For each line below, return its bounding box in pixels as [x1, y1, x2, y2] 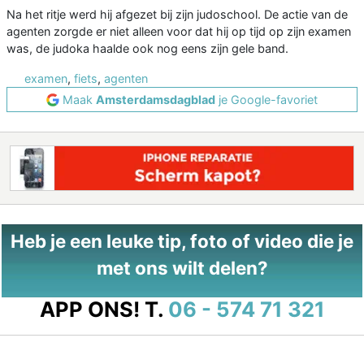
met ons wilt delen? [96, 257, 268, 279]
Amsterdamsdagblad [96, 93, 215, 107]
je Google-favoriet [215, 93, 318, 107]
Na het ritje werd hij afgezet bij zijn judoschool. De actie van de [6, 7, 348, 22]
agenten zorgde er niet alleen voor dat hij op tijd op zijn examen [6, 24, 351, 39]
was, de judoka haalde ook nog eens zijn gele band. [6, 41, 288, 56]
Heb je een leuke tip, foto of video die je [11, 230, 353, 253]
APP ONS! [39, 297, 140, 323]
